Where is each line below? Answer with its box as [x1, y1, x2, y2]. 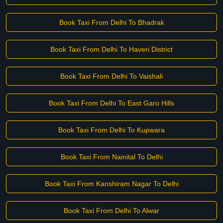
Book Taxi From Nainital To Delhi [60, 153, 163, 161]
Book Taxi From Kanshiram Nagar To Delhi [44, 180, 179, 188]
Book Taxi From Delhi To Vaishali [60, 72, 163, 80]
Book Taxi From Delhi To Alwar [64, 207, 159, 215]
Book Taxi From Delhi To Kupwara [58, 126, 165, 134]
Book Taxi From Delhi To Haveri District [50, 45, 173, 53]
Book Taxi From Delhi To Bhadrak [59, 18, 164, 26]
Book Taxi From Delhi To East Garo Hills [49, 99, 174, 107]
